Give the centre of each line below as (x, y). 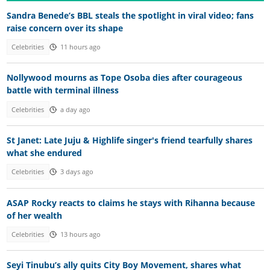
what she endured (44, 153)
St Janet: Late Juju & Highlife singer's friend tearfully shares (129, 140)
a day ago (75, 109)
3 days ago (77, 172)
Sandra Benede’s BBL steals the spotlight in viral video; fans (130, 15)
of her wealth (34, 215)
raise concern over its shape (64, 28)
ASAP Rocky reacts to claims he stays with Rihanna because (130, 202)
